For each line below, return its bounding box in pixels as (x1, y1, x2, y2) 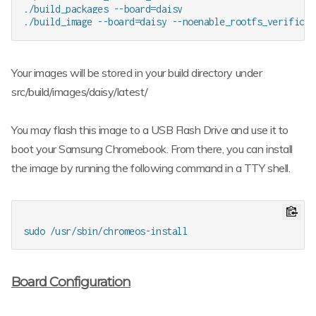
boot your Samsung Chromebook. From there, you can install (11, 141, 293, 156)
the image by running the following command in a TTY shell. (11, 160, 291, 175)
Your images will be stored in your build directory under (11, 65, 262, 80)
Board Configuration (11, 273, 130, 290)
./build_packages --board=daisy (23, 3, 183, 16)
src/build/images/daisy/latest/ (11, 84, 148, 99)
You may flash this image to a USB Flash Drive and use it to (11, 122, 288, 137)
